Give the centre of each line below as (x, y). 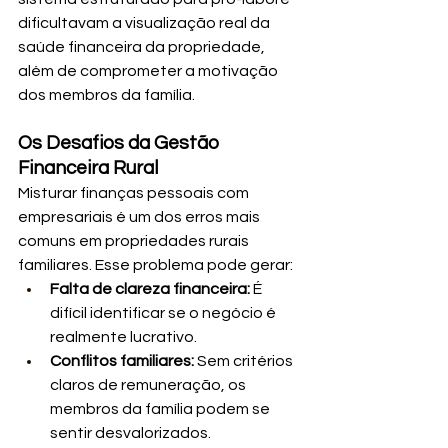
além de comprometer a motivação (149, 70)
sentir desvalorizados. (130, 432)
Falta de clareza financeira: (150, 288)
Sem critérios (245, 360)
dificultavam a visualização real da (145, 22)
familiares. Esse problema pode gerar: (155, 264)
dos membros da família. (106, 94)
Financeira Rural (88, 167)
